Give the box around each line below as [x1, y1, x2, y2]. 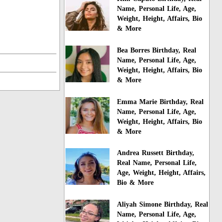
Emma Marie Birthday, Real [117, 98, 204, 106]
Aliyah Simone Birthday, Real [117, 201, 209, 209]
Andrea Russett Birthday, [117, 149, 195, 157]
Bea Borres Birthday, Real [117, 46, 197, 54]
